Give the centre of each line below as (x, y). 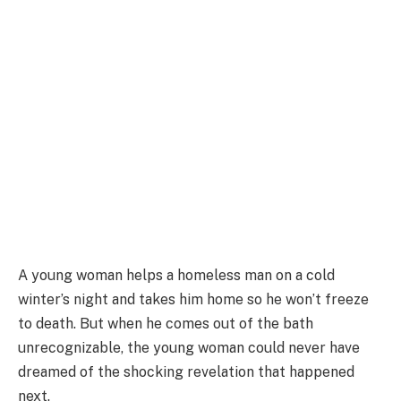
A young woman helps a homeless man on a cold (176, 275)
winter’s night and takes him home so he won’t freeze (193, 299)
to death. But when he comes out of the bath (166, 323)
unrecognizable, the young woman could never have (189, 347)
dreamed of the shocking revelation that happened (186, 371)
